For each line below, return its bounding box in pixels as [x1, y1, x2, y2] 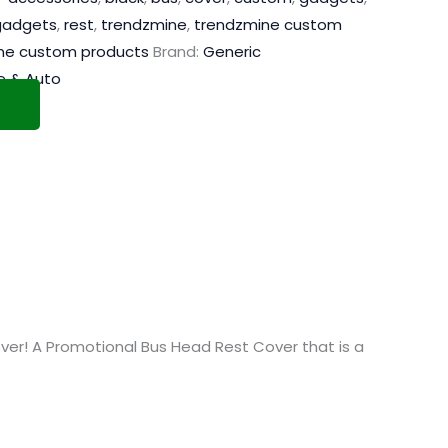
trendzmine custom [194, 14, 342, 36]
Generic [203, 41, 261, 63]
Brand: [153, 41, 203, 63]
